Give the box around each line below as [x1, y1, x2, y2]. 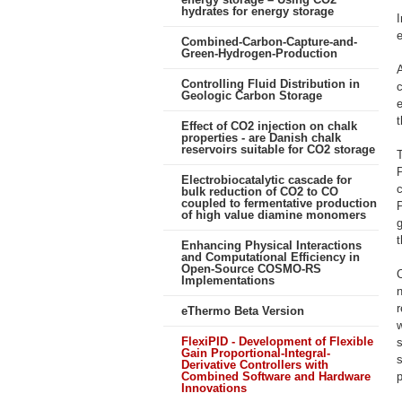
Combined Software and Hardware [181, 370, 371, 383]
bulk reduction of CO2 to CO [181, 185, 338, 198]
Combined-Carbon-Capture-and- [181, 35, 357, 48]
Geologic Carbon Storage [181, 89, 322, 102]
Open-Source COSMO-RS [181, 262, 321, 275]
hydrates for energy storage [181, 4, 334, 18]
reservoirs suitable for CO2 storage [181, 143, 375, 156]
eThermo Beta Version [181, 304, 304, 318]
